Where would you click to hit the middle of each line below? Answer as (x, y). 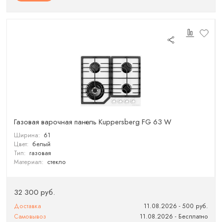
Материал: (29, 162)
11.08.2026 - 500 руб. (176, 206)
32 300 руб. (35, 192)
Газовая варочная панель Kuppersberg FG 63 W (93, 122)
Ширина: (27, 135)
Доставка (28, 206)
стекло (56, 162)
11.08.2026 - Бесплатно (174, 216)
